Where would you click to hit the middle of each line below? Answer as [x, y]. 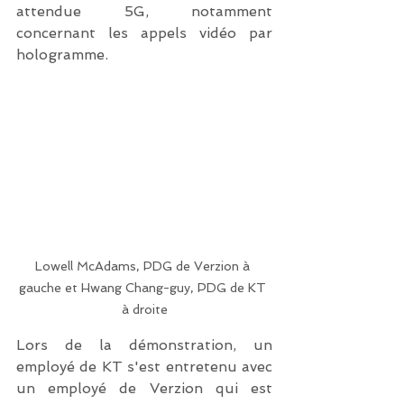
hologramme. [62, 55]
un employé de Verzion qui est [144, 389]
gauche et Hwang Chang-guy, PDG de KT [144, 288]
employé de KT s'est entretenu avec [144, 367]
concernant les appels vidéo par [144, 33]
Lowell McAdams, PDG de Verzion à [144, 266]
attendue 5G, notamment [144, 11]
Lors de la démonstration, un [144, 345]
